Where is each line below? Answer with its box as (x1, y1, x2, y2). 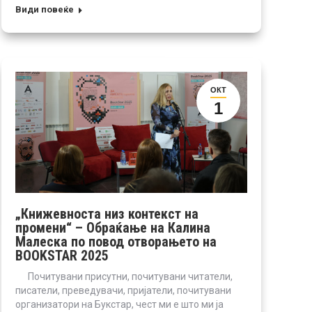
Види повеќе (15, 4, 74, 15)
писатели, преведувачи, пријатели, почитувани (15, 284, 231, 296)
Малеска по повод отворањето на (15, 233, 217, 250)
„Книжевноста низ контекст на (15, 205, 198, 222)
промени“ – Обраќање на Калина (15, 219, 210, 236)
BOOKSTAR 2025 (15, 247, 109, 264)
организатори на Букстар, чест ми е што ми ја (15, 298, 224, 310)
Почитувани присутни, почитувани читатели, (15, 270, 233, 282)
